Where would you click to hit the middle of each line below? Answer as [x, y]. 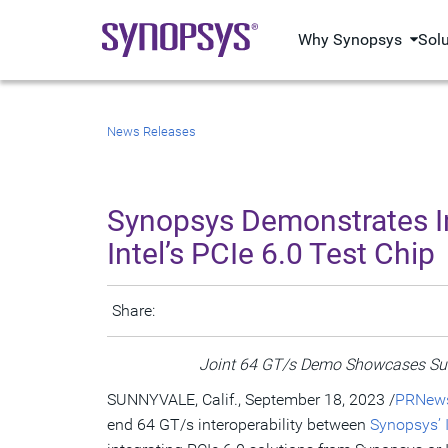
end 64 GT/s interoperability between [238, 424]
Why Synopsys [350, 39]
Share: [133, 310]
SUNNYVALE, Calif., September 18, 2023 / [251, 399]
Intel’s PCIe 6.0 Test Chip [271, 253]
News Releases [151, 131]
